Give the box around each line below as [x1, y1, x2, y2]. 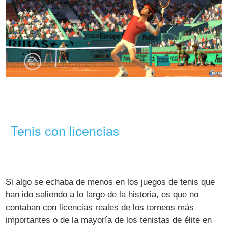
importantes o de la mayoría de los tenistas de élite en [6, 215, 212, 225]
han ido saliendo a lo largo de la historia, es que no [6, 190, 199, 200]
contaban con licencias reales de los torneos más [6, 203, 194, 213]
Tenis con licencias [11, 121, 120, 139]
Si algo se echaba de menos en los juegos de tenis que [6, 177, 215, 187]
